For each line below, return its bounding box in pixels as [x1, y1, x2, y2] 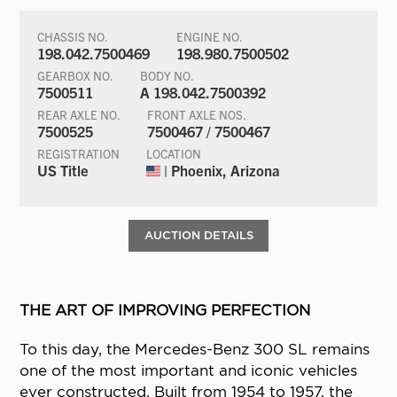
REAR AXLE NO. [37, 106, 121, 122]
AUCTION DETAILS [144, 228, 253, 242]
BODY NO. [140, 67, 195, 83]
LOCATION [146, 145, 202, 161]
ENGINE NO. [176, 28, 244, 44]
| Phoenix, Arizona [160, 160, 281, 179]
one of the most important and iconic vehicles [19, 362, 358, 380]
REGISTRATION [37, 145, 121, 161]
